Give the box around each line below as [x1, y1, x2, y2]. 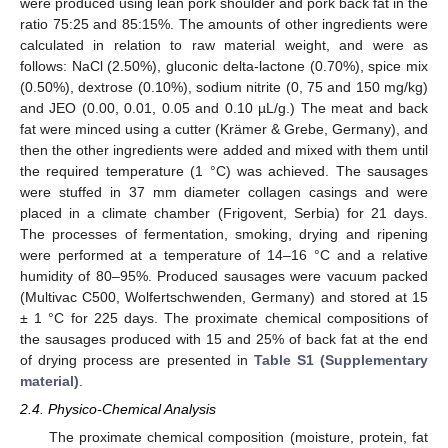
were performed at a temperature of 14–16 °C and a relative [20, 247, 428, 264]
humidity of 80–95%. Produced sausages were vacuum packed [20, 268, 428, 285]
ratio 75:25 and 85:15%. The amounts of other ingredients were [20, 16, 428, 33]
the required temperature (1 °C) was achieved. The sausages [20, 163, 428, 180]
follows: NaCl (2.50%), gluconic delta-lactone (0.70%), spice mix [20, 58, 428, 75]
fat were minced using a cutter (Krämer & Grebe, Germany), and [20, 121, 428, 138]
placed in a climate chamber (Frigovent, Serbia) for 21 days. [20, 205, 428, 222]
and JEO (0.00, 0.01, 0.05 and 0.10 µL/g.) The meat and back [20, 100, 428, 117]
